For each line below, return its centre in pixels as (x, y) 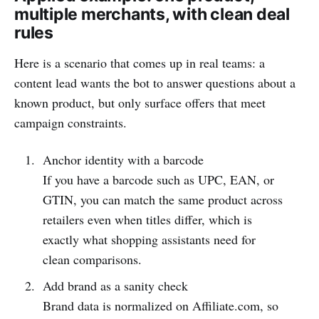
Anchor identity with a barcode (123, 159)
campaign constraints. (70, 122)
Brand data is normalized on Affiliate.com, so (160, 305)
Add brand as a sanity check (115, 285)
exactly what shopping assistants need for (149, 239)
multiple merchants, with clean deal (152, 14)
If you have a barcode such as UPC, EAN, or (158, 179)
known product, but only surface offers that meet (140, 102)
